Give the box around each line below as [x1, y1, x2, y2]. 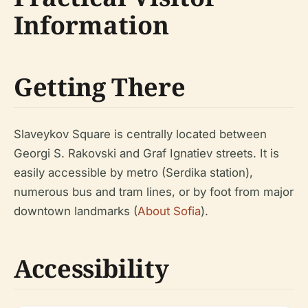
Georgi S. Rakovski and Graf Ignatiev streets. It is [14, 146, 279, 160]
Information [14, 8, 169, 42]
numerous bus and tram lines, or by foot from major [14, 185, 294, 199]
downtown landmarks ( [14, 204, 137, 218]
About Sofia [137, 204, 201, 218]
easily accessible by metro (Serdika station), [14, 166, 253, 179]
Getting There [14, 70, 186, 104]
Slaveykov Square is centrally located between [14, 127, 267, 141]
